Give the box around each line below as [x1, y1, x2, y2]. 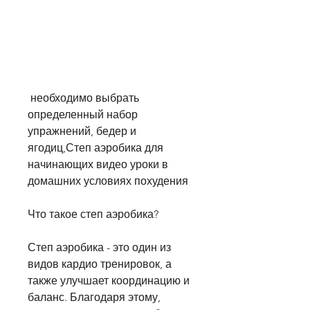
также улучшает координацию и [28, 274, 190, 288]
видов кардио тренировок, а [28, 257, 172, 271]
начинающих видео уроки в [28, 158, 168, 172]
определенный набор [28, 108, 138, 122]
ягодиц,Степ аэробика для [28, 141, 163, 155]
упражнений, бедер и [28, 125, 136, 138]
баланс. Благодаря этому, [28, 291, 161, 304]
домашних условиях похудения [28, 174, 188, 188]
